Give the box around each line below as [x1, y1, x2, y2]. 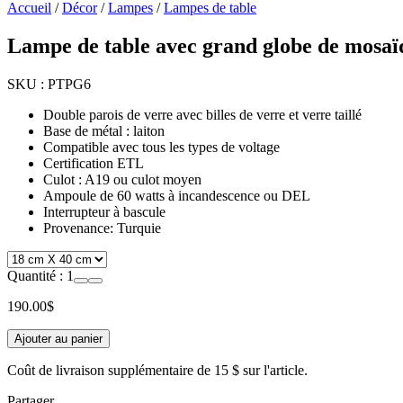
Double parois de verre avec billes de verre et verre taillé [43, 106, 362, 122]
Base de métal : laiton [43, 122, 165, 139]
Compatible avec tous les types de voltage [43, 139, 280, 155]
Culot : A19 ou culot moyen [43, 171, 201, 187]
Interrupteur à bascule [43, 203, 166, 219]
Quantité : [7, 267, 67, 283]
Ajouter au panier [14, 331, 103, 345]
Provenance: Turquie [43, 219, 161, 236]
